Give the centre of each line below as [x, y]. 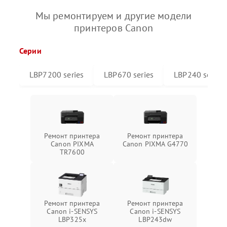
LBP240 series [199, 74]
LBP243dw [155, 219]
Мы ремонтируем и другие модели [113, 15]
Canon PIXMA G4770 [155, 144]
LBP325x [72, 219]
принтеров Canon [113, 28]
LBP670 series [129, 74]
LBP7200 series [57, 74]
